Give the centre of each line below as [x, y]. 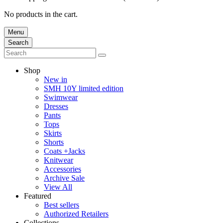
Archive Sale [64, 178]
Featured [38, 196]
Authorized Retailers [76, 214]
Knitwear [58, 160]
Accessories [62, 169]
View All [58, 187]
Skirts [53, 133]
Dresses [56, 106]
